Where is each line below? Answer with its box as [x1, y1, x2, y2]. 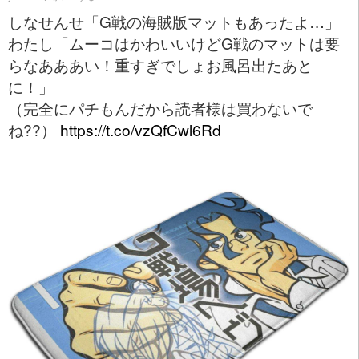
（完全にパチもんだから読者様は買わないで [8, 97, 313, 119]
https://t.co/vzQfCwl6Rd [60, 119, 221, 141]
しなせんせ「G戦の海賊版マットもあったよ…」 [8, 10, 340, 33]
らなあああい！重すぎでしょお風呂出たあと [8, 54, 313, 76]
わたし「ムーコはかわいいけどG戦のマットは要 [8, 32, 340, 54]
